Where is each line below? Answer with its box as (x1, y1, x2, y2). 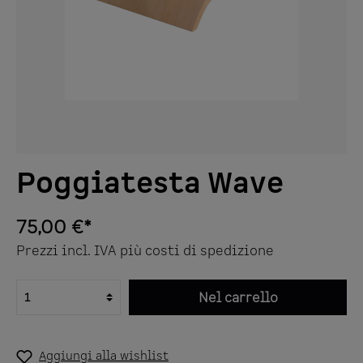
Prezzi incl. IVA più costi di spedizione (16, 242, 274, 258)
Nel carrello (198, 289, 278, 305)
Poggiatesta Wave (16, 164, 284, 203)
